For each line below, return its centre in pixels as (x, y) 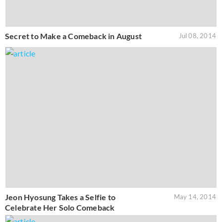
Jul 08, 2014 (197, 35)
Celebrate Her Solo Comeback (60, 207)
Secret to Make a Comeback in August (73, 36)
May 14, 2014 (195, 196)
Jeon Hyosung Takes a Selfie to (60, 197)
